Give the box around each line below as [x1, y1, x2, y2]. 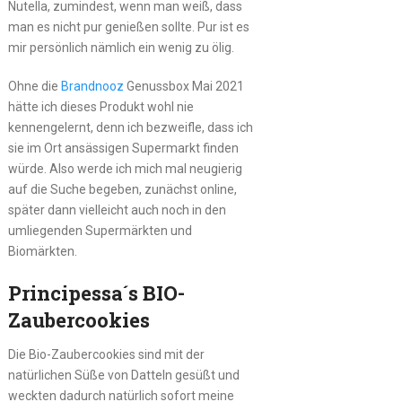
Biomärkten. [7, 243, 77, 258]
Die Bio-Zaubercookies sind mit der [7, 346, 205, 362]
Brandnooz [60, 78, 124, 93]
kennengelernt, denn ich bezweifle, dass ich [7, 119, 253, 135]
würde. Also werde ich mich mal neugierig [7, 161, 242, 176]
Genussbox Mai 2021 [123, 78, 244, 93]
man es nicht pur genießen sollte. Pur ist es [7, 19, 249, 34]
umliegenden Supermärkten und [7, 223, 192, 238]
